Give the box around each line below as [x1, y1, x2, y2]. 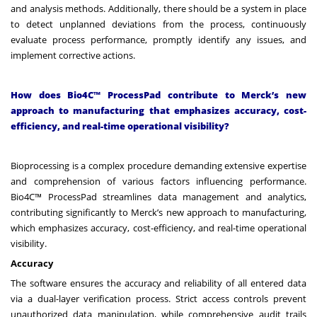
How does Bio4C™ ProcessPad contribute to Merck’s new [11, 88, 306, 101]
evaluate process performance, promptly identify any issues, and [11, 33, 306, 46]
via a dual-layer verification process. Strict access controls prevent [11, 292, 306, 305]
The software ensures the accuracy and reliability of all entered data [11, 276, 306, 289]
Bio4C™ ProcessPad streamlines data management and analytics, [11, 190, 306, 203]
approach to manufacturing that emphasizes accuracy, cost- [11, 103, 306, 117]
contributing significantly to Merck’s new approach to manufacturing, [11, 205, 306, 219]
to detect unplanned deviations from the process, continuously [11, 17, 306, 30]
